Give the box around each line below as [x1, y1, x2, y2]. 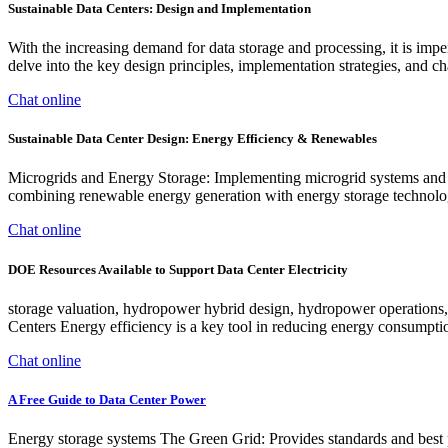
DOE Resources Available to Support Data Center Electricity [8, 261, 348, 277]
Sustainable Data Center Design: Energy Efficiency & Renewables [8, 131, 377, 147]
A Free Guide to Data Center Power [8, 391, 206, 407]
